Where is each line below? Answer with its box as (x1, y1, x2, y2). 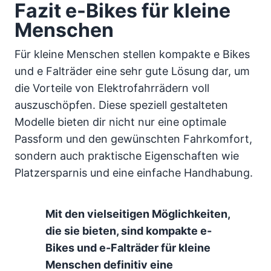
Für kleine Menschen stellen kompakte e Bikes (15, 47, 250, 60)
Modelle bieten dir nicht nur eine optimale (15, 115, 226, 128)
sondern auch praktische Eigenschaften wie (15, 149, 239, 162)
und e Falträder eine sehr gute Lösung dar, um (15, 64, 250, 77)
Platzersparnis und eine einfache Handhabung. (15, 166, 253, 179)
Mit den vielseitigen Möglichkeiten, (45, 207, 230, 220)
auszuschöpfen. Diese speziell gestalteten (15, 98, 228, 111)
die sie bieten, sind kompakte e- (45, 224, 212, 237)
